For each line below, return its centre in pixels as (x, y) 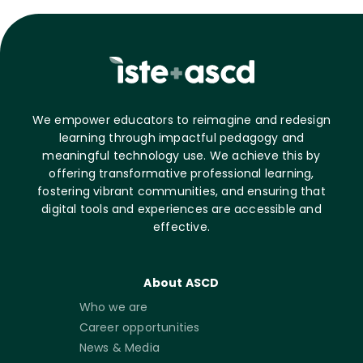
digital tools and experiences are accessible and (181, 209)
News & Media (119, 347)
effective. (181, 226)
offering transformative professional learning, (181, 173)
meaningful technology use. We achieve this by (181, 155)
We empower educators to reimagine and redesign (181, 120)
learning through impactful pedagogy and (181, 137)
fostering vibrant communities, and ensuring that (181, 191)
